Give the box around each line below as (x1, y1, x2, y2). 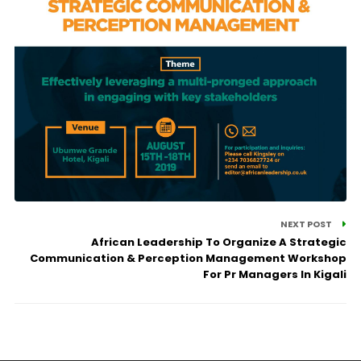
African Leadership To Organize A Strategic (91, 234, 347, 250)
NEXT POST (280, 217, 334, 230)
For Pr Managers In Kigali (203, 266, 347, 282)
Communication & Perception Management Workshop (30, 250, 347, 266)
